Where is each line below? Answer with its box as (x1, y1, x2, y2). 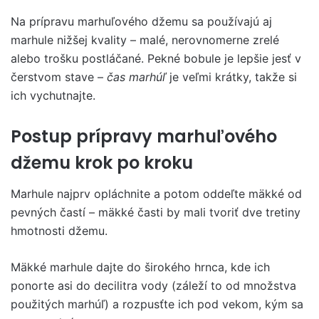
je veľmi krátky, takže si (169, 69, 297, 84)
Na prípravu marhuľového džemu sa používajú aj (11, 14, 272, 28)
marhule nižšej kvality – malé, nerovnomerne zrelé (11, 32, 279, 47)
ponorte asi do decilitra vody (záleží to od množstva (11, 278, 296, 293)
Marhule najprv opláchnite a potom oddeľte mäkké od (11, 187, 302, 201)
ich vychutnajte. (11, 88, 95, 103)
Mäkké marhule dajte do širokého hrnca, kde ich (11, 260, 270, 274)
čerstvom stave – (11, 69, 107, 84)
